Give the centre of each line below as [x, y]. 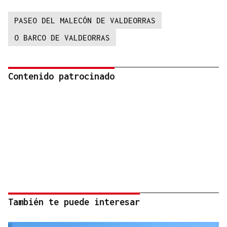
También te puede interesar [74, 202]
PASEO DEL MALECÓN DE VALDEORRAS [85, 21]
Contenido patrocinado [61, 77]
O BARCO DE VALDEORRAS [62, 38]
